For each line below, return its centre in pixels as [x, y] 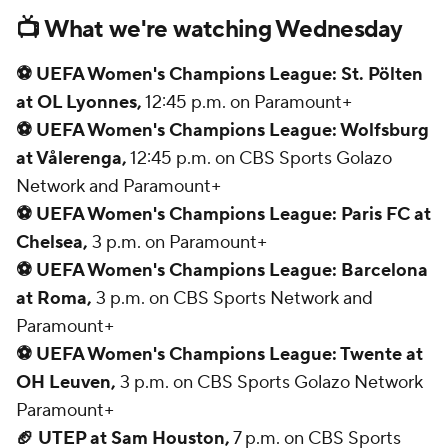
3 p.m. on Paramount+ [177, 242]
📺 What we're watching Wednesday [209, 29]
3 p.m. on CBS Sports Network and [232, 298]
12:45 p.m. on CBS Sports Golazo [259, 158]
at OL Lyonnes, [79, 102]
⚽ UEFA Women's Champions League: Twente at [219, 354]
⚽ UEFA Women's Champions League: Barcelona [222, 270]
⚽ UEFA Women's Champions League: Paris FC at [223, 214]
